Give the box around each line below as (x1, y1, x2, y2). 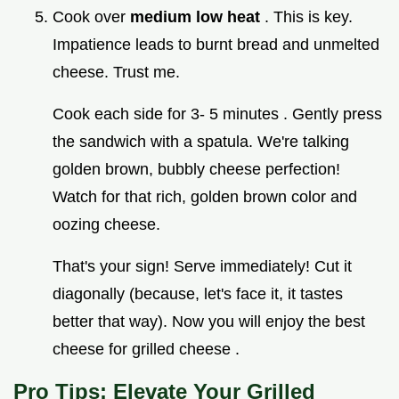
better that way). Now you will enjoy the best (53, 312, 365, 330)
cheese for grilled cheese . (53, 339, 240, 358)
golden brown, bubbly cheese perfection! (53, 159, 340, 178)
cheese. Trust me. (53, 62, 180, 81)
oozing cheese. (53, 215, 160, 233)
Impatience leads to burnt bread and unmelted (53, 35, 379, 53)
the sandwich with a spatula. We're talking (53, 132, 349, 151)
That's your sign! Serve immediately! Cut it (53, 256, 352, 275)
